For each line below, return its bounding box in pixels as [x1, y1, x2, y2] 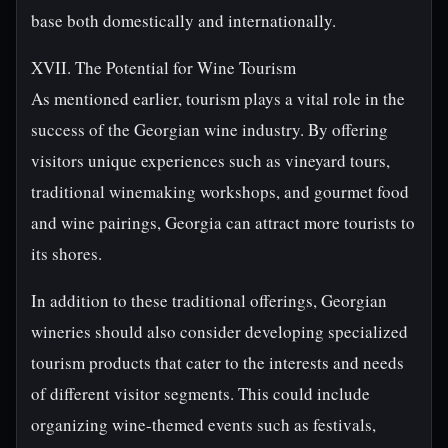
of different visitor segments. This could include [31, 382, 370, 405]
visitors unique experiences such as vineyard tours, [31, 149, 390, 172]
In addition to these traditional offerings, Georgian [31, 289, 387, 312]
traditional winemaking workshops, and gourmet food [31, 180, 409, 203]
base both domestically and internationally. [31, 9, 336, 32]
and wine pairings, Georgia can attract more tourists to [31, 211, 415, 234]
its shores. [31, 242, 102, 265]
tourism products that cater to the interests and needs [31, 351, 404, 374]
